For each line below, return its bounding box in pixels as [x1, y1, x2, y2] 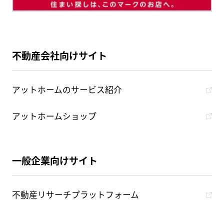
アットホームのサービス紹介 [11, 84, 122, 96]
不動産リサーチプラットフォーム [11, 189, 139, 201]
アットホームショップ [11, 110, 96, 122]
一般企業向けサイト [11, 154, 97, 167]
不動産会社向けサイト [11, 49, 107, 62]
